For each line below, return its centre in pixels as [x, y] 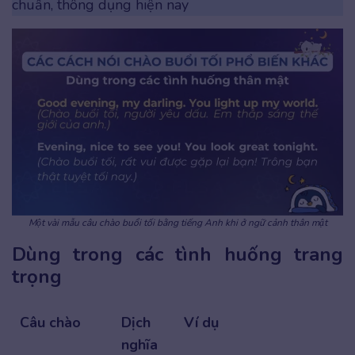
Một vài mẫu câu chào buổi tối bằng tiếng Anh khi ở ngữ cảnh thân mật [177, 222]
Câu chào [50, 322]
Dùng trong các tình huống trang [177, 254]
